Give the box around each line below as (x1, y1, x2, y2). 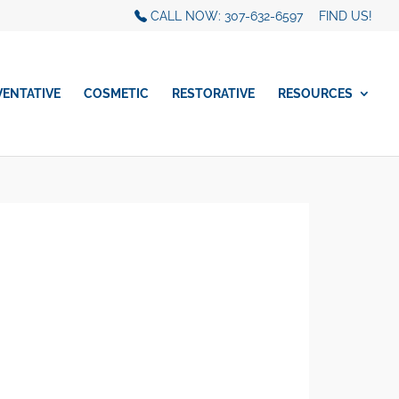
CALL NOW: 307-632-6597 (147, 8, 303, 23)
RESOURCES (278, 86, 353, 102)
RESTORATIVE (172, 86, 255, 102)
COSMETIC (84, 86, 149, 102)
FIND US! (319, 8, 372, 23)
